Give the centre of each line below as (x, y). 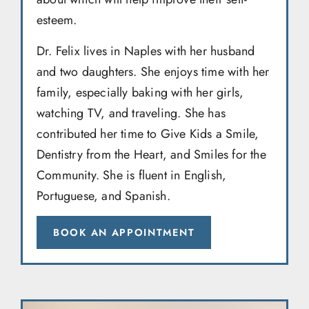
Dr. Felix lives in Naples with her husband (146, 51)
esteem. (57, 20)
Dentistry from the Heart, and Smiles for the (151, 154)
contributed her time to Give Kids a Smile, (148, 133)
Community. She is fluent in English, (132, 175)
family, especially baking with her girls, (140, 92)
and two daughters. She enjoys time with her (153, 71)
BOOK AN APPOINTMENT (124, 233)
